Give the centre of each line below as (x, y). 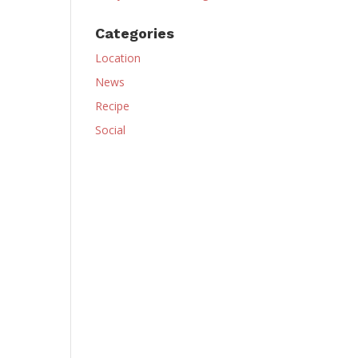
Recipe (113, 105)
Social (111, 129)
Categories (135, 33)
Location (118, 58)
